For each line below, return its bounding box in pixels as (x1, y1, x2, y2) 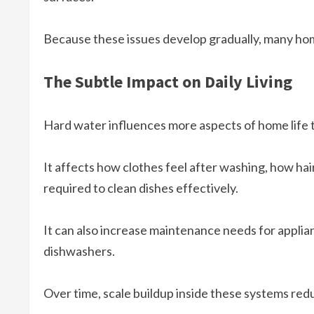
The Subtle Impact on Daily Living (43, 71, 292, 93)
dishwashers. (43, 243, 115, 259)
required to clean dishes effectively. (43, 180, 238, 196)
